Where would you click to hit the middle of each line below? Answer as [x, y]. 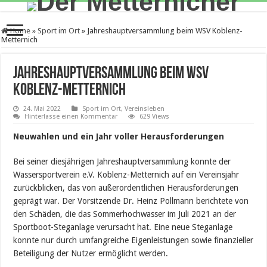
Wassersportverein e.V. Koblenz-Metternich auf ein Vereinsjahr [126, 175]
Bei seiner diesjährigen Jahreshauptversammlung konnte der [122, 162]
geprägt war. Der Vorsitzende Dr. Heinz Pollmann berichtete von [131, 201]
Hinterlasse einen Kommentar [71, 117]
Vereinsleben [145, 109]
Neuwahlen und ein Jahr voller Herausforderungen [119, 136]
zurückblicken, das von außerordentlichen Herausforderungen [126, 188]
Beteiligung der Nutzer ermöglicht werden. [91, 253]
